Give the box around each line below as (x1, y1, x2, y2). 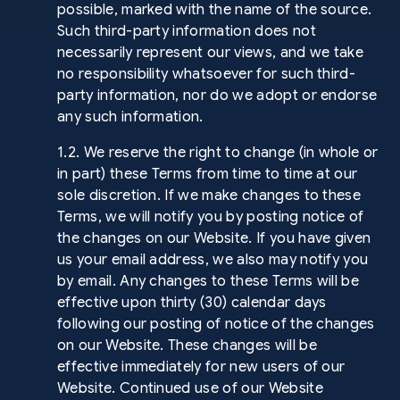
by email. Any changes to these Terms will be (57, 272, 360, 290)
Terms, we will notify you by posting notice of (57, 208, 364, 226)
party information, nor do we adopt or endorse (57, 87, 378, 104)
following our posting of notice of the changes (57, 315, 375, 333)
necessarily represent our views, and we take (57, 44, 364, 62)
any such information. (57, 108, 204, 126)
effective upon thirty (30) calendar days (57, 294, 327, 312)
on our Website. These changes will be (57, 337, 317, 354)
